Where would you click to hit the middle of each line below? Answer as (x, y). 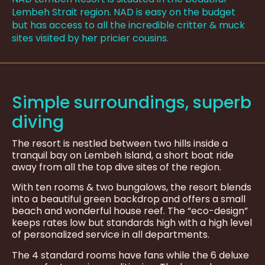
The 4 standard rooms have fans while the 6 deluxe (130, 255)
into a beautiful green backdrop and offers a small (129, 199)
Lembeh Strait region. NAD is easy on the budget (124, 12)
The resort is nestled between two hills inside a (120, 143)
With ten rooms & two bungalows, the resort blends (132, 188)
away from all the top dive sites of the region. (117, 167)
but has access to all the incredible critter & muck (128, 25)
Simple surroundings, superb (132, 102)
